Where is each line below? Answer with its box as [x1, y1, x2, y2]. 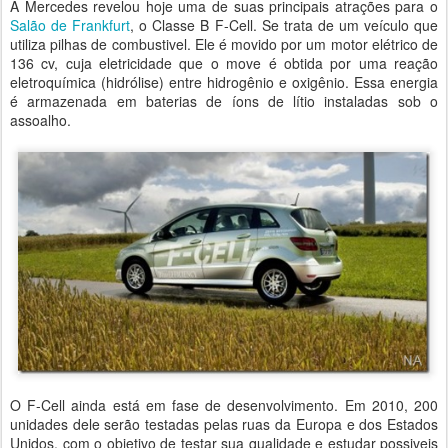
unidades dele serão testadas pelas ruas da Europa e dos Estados [10, 414, 438, 435]
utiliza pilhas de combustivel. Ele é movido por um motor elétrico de [10, 34, 438, 55]
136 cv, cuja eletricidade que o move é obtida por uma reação [10, 53, 438, 74]
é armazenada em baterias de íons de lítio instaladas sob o [10, 91, 438, 112]
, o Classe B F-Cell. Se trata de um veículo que [130, 15, 439, 36]
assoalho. [10, 110, 71, 131]
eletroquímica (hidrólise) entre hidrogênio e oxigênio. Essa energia [10, 72, 438, 93]
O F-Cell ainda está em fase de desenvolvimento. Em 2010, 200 [10, 395, 438, 416]
